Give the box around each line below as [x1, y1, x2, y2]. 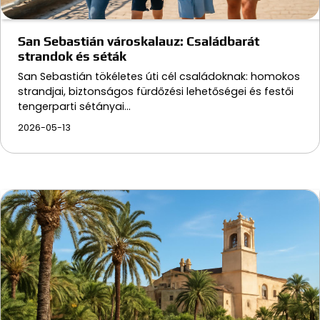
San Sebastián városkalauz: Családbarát [18, 34, 259, 49]
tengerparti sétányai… [18, 99, 131, 114]
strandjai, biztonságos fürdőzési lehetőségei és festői [18, 84, 294, 99]
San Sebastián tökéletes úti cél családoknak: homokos [18, 69, 300, 84]
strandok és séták [18, 49, 126, 64]
